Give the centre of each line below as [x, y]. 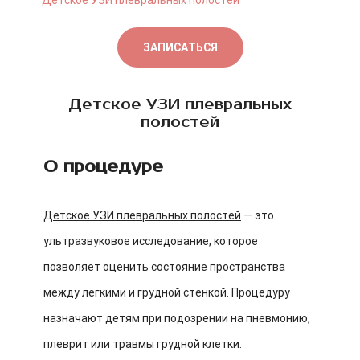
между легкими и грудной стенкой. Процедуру [167, 292]
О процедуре [103, 167]
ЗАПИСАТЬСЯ [180, 47]
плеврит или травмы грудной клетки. [143, 344]
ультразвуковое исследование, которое [151, 241]
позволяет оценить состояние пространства [164, 267]
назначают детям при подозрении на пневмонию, [177, 318]
